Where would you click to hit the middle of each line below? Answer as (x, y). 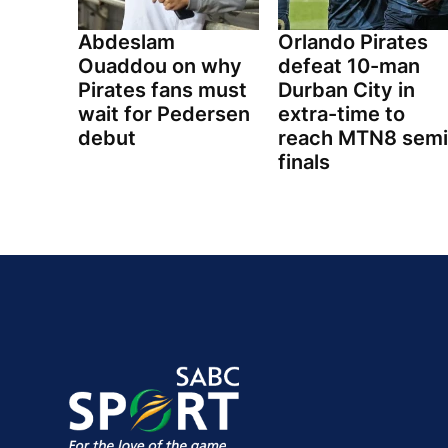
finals (303, 162)
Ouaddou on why (160, 66)
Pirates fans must (162, 90)
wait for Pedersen (164, 114)
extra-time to (341, 114)
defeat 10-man (348, 66)
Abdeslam (126, 42)
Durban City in (346, 90)
